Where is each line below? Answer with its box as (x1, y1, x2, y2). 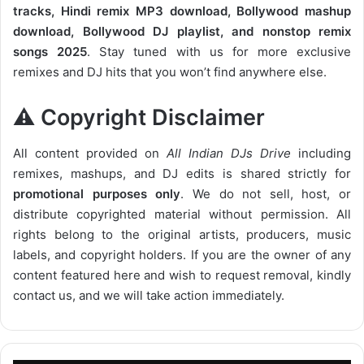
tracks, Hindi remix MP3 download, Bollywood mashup (13, 2, 351, 19)
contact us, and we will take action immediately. (13, 288, 284, 304)
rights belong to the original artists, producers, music (13, 227, 351, 243)
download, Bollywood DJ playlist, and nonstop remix (13, 23, 351, 39)
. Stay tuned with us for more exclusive (87, 43, 351, 59)
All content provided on (13, 145, 167, 162)
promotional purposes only (13, 186, 181, 202)
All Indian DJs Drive (167, 145, 291, 162)
